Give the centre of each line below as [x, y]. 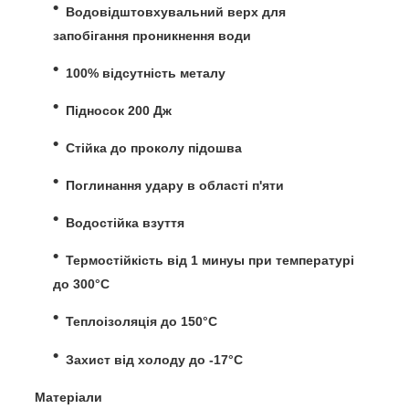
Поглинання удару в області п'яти [175, 186]
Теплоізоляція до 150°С [142, 322]
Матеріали [68, 397]
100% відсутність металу [146, 73]
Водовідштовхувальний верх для [176, 11]
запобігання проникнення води [152, 35]
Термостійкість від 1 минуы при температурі [210, 261]
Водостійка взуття [125, 223]
